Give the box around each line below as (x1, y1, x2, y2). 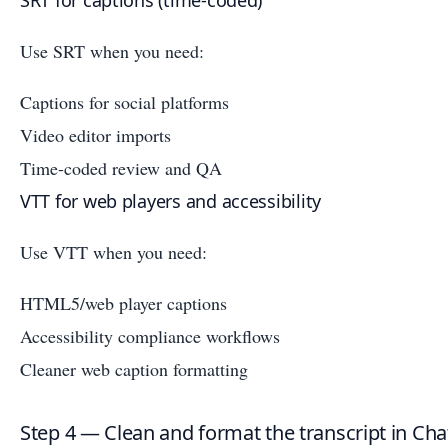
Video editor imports (20, 123, 171, 148)
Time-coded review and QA (20, 156, 222, 181)
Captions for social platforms (20, 90, 229, 115)
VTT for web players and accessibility (20, 189, 322, 214)
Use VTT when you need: (20, 240, 207, 265)
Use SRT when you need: (20, 39, 204, 64)
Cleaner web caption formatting (20, 357, 248, 382)
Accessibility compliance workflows (20, 324, 280, 349)
